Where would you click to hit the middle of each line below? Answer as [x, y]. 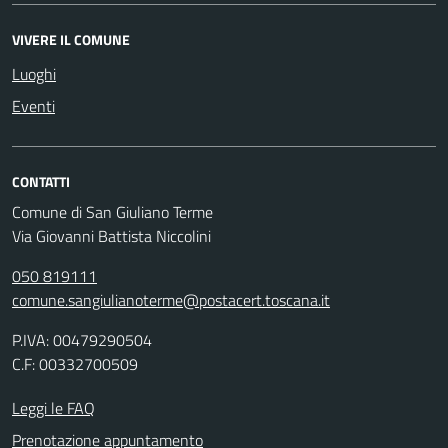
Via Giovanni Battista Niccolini [111, 236]
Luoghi [34, 74]
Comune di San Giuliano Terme [112, 212]
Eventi [33, 106]
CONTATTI [41, 181]
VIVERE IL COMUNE [71, 39]
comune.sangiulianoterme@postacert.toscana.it [171, 300]
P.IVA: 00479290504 [82, 340]
